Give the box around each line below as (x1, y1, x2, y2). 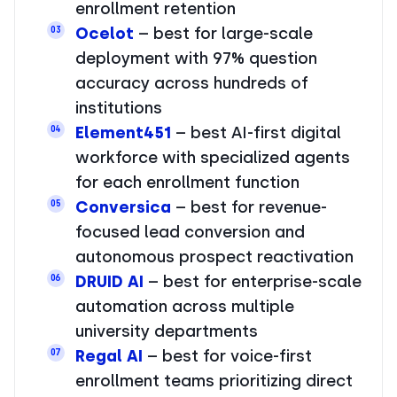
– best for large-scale (134, 24, 313, 43)
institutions (75, 98, 162, 117)
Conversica (75, 198, 171, 216)
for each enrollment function (75, 173, 300, 191)
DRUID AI (75, 272, 144, 291)
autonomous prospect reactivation (75, 247, 354, 266)
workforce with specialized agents (75, 148, 350, 167)
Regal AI (75, 346, 143, 365)
